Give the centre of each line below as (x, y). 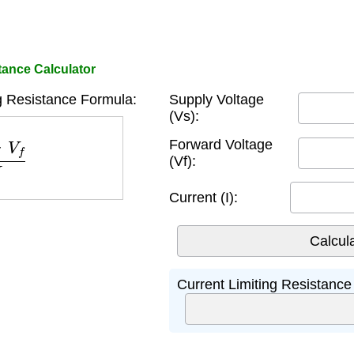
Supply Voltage (217, 100)
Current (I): (203, 197)
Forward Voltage (221, 145)
